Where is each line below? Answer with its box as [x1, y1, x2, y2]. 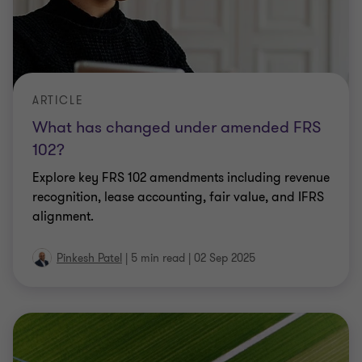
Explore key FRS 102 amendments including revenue [32, 169, 330, 187]
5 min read [131, 250, 185, 266]
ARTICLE [32, 93, 84, 108]
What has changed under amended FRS [32, 116, 321, 138]
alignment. [32, 208, 94, 225]
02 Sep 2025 [194, 250, 255, 266]
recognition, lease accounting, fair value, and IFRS [32, 188, 324, 206]
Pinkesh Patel [57, 250, 122, 266]
